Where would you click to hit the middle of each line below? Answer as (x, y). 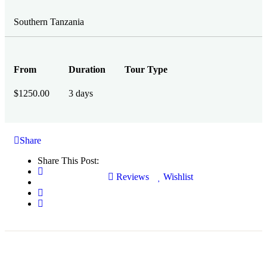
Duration (87, 70)
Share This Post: (68, 160)
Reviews (131, 176)
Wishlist (178, 176)
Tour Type (146, 70)
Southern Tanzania (49, 22)
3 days (81, 93)
